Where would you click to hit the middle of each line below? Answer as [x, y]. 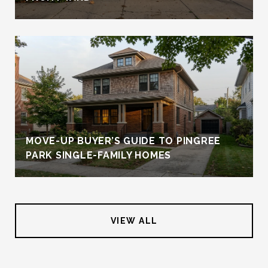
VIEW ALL [134, 220]
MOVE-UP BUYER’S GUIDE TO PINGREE [123, 141]
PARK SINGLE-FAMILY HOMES [98, 155]
